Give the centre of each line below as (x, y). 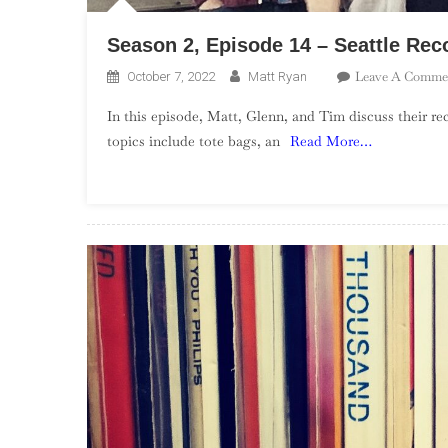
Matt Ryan (277, 76)
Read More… (331, 140)
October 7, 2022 (171, 76)
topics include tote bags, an (193, 140)
